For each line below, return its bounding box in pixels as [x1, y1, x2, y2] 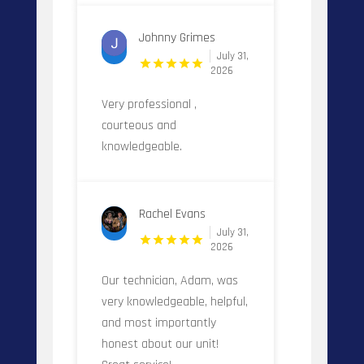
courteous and [101, 116, 176, 134]
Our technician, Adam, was [101, 271, 238, 289]
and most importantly [101, 314, 216, 331]
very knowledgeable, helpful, [101, 292, 248, 310]
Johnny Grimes [139, 28, 216, 46]
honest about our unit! [101, 335, 219, 353]
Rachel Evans [139, 205, 206, 223]
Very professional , [101, 95, 197, 113]
